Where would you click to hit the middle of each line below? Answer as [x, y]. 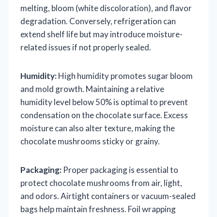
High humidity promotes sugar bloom [125, 76]
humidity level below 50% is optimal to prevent [104, 102]
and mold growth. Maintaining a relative [92, 89]
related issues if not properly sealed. [86, 47]
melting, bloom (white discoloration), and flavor [106, 8]
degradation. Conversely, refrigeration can [98, 21]
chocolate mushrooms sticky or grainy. [90, 141]
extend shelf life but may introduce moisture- [101, 34]
